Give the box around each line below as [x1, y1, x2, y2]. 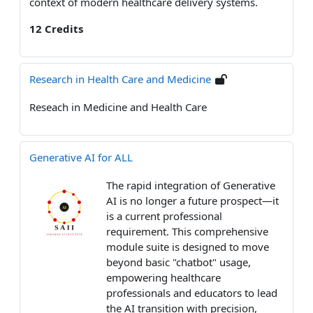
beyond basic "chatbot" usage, [106, 254, 251, 269]
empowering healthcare [106, 270, 221, 284]
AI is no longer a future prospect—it [106, 193, 279, 208]
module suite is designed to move [106, 239, 269, 254]
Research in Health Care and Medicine [29, 71, 211, 86]
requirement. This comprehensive [106, 224, 268, 238]
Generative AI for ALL [29, 150, 133, 164]
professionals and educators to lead [106, 285, 277, 300]
